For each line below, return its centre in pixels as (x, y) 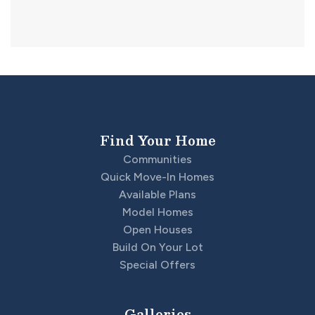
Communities (157, 159)
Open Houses (157, 229)
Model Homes (157, 212)
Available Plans (157, 194)
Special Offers (157, 264)
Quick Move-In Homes (157, 176)
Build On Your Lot (157, 247)
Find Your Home (157, 140)
